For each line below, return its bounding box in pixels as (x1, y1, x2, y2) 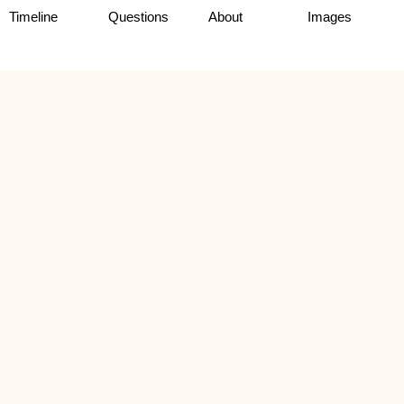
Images (307, 9, 352, 24)
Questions (108, 9, 170, 24)
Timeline (9, 9, 58, 24)
